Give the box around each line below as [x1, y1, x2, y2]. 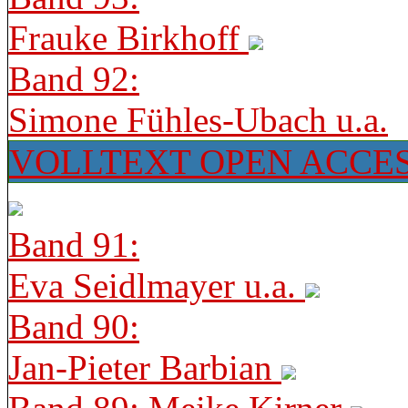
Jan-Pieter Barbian [8, 348, 281, 387]
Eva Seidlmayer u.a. [8, 266, 305, 305]
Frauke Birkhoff [8, 18, 249, 57]
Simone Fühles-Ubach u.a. [8, 100, 388, 139]
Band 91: [8, 225, 139, 264]
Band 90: [8, 307, 139, 346]
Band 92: [8, 59, 139, 98]
